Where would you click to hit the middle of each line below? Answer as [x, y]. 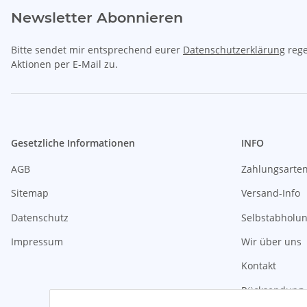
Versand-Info [271, 193]
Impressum [37, 242]
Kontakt [259, 266]
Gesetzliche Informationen [73, 143]
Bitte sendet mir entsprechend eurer [97, 49]
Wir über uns [271, 242]
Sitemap [30, 193]
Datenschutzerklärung [234, 49]
